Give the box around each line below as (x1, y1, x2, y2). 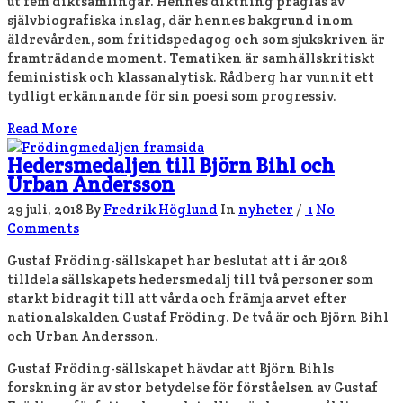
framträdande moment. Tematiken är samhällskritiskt (7, 49, 375, 67)
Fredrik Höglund (103, 201, 218, 218)
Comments (7, 219, 79, 237)
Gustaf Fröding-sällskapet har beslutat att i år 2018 (7, 252, 347, 269)
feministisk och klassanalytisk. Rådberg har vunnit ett (7, 67, 374, 85)
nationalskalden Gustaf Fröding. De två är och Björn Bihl (7, 309, 389, 326)
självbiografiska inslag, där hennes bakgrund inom (7, 11, 353, 29)
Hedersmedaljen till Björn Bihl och (7, 152, 335, 178)
